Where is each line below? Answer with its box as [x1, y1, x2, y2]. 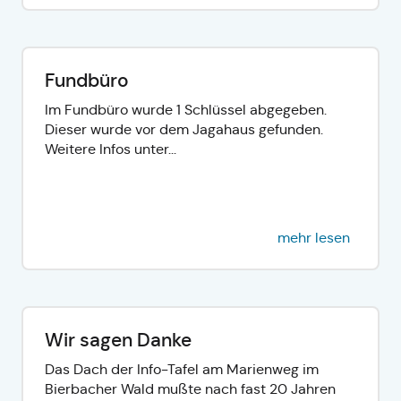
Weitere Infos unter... [45, 140, 176, 158]
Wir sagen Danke [45, 328, 192, 352]
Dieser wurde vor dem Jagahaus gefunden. [45, 120, 323, 138]
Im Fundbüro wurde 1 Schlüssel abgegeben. [45, 100, 327, 118]
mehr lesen [277, 228, 350, 246]
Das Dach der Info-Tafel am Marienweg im [45, 360, 319, 378]
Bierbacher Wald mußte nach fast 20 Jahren [45, 380, 336, 397]
